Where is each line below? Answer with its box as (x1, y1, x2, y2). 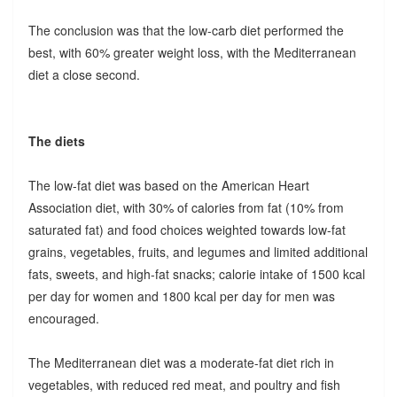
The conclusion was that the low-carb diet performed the (27, 20, 344, 39)
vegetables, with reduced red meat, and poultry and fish (27, 375, 340, 393)
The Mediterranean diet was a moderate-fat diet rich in (27, 353, 334, 371)
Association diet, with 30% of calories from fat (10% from (27, 198, 344, 216)
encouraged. (27, 308, 99, 327)
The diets (27, 131, 85, 150)
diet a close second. (27, 65, 140, 83)
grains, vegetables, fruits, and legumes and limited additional (27, 242, 368, 261)
